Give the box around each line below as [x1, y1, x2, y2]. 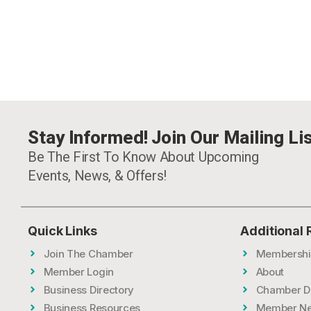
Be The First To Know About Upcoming [28, 148, 259, 165]
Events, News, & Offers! [28, 167, 167, 184]
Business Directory [43, 283, 135, 296]
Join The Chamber [43, 246, 133, 260]
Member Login [43, 264, 114, 278]
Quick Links [28, 223, 97, 238]
